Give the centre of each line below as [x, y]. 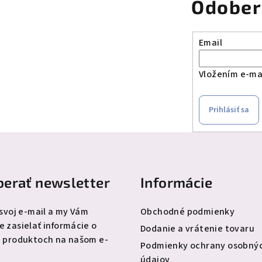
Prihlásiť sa [229, 110]
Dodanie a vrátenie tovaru [197, 228]
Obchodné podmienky [188, 211]
